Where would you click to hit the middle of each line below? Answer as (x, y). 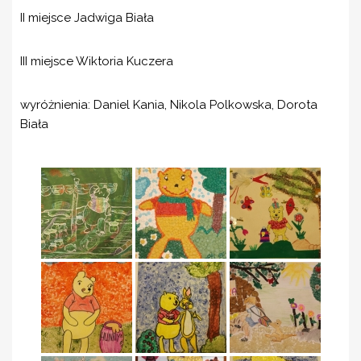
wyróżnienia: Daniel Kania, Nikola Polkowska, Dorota (169, 105)
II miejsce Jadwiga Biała (87, 18)
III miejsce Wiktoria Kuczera (97, 61)
